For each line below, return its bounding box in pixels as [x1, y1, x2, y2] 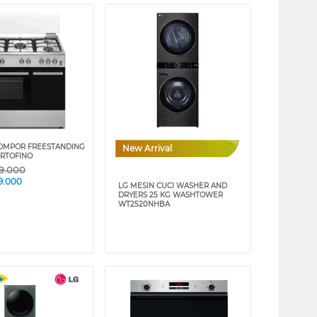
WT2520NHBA [118, 200, 171, 209]
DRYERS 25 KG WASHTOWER [118, 190, 224, 200]
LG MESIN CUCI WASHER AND [118, 181, 228, 191]
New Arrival [122, 143, 173, 154]
